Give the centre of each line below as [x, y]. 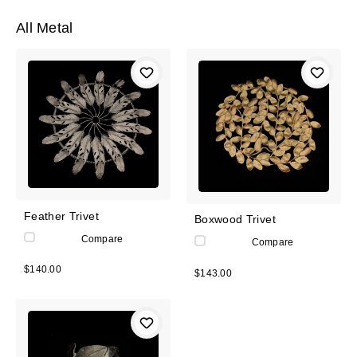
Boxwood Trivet [235, 220]
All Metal [45, 27]
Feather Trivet [61, 216]
